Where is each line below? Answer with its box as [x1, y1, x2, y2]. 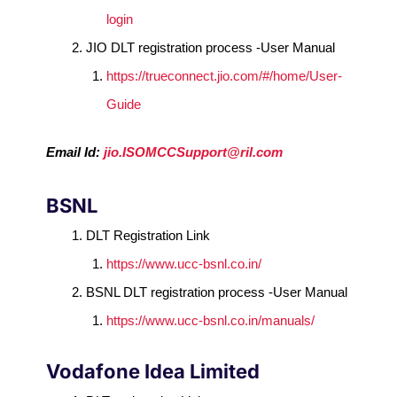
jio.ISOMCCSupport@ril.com [104, 144, 284, 160]
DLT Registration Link [86, 228, 211, 244]
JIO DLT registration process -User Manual [86, 39, 336, 55]
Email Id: [46, 144, 105, 160]
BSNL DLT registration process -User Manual [86, 284, 348, 300]
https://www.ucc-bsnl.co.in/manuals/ [105, 313, 315, 329]
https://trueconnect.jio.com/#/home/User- [105, 67, 342, 83]
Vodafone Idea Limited [46, 359, 265, 383]
